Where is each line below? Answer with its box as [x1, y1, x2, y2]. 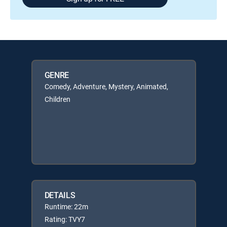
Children [44, 94, 70, 104]
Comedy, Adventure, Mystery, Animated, [44, 82, 168, 91]
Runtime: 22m [44, 202, 88, 211]
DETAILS [44, 190, 75, 201]
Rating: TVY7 [44, 214, 85, 224]
